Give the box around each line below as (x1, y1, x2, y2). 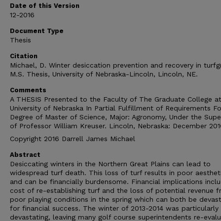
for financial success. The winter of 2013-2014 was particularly (10, 204, 219, 213)
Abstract (10, 151, 40, 159)
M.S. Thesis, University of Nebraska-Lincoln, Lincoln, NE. (10, 70, 198, 78)
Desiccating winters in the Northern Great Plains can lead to (10, 160, 211, 168)
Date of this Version (10, 2, 79, 10)
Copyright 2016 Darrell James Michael (10, 135, 135, 143)
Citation (10, 52, 37, 60)
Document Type (10, 27, 64, 35)
